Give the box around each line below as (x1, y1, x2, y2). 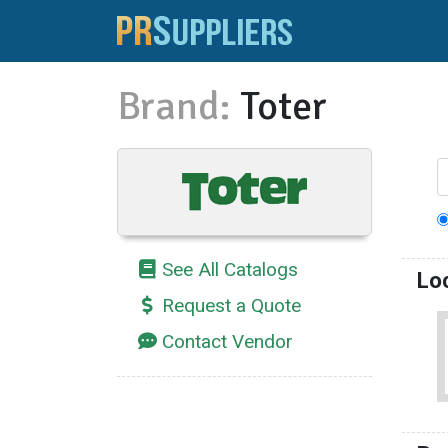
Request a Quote (162, 294, 301, 318)
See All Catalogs (162, 258, 298, 282)
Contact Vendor (162, 330, 293, 354)
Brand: (117, 81, 231, 132)
